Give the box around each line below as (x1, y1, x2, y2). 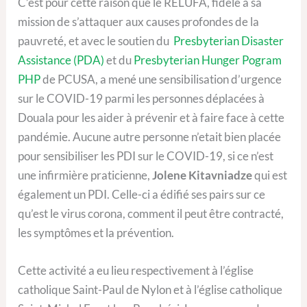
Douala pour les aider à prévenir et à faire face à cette (18, 110, 285, 125)
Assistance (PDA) (18, 52, 105, 67)
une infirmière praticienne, (18, 167, 153, 182)
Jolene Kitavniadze (152, 167, 253, 182)
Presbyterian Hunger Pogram (134, 52, 282, 67)
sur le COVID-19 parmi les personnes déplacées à (18, 90, 265, 106)
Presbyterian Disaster (173, 33, 284, 48)
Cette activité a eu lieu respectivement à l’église (18, 262, 254, 278)
